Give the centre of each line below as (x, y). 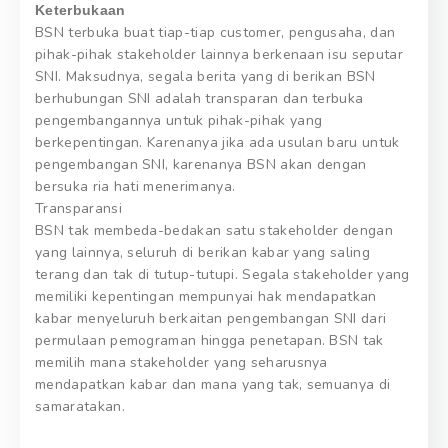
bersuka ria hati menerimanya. (135, 186)
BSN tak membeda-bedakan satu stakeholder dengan (214, 230)
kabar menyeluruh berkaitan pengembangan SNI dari (211, 318)
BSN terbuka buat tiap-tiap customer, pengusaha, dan (215, 32)
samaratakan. (80, 406)
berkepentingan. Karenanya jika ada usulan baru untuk (217, 142)
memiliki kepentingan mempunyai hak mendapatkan (206, 296)
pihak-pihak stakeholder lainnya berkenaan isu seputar (219, 54)
